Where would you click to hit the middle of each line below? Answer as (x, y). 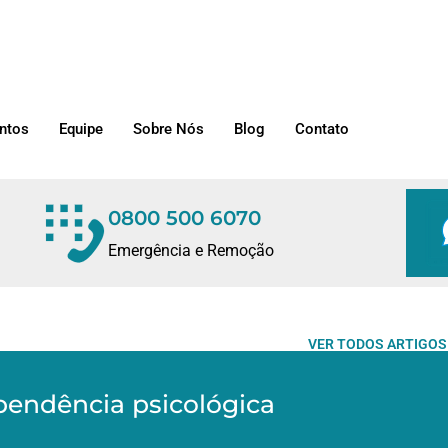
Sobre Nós (168, 129)
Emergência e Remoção (191, 251)
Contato (322, 129)
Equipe (81, 129)
